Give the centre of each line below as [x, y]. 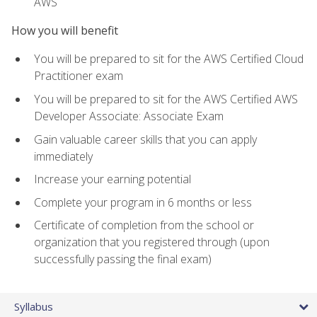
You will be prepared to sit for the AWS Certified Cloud [169, 59]
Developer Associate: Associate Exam [129, 116]
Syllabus [34, 307]
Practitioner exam [79, 76]
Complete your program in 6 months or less [143, 202]
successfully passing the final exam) [123, 259]
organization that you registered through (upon [152, 242]
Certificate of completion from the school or [144, 225]
